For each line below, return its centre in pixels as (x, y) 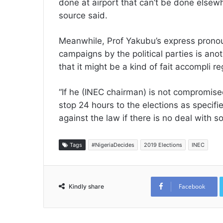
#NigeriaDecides (113, 145)
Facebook (192, 186)
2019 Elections (163, 145)
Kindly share (86, 186)
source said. (83, 15)
